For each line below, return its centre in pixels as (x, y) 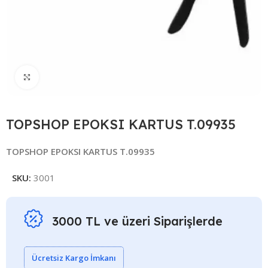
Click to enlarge (69, 77)
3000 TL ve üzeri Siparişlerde (138, 221)
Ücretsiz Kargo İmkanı (74, 258)
